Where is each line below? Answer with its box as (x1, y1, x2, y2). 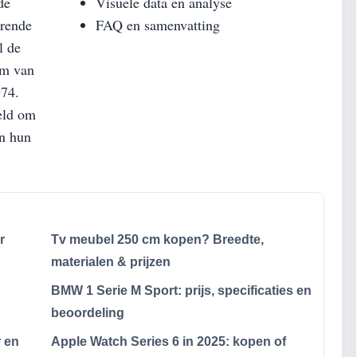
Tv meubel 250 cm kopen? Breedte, (51, 233, 264, 246)
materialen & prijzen (51, 255, 171, 269)
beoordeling (51, 306, 124, 320)
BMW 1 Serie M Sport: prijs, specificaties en (51, 284, 312, 297)
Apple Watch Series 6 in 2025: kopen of (51, 335, 286, 348)
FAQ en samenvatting (96, 15, 220, 34)
